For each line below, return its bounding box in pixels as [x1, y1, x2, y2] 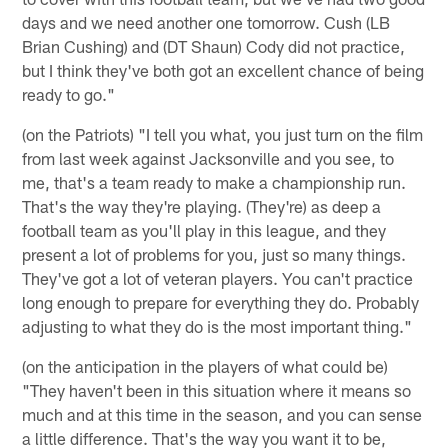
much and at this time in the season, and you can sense [22, 403, 423, 424]
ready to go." [22, 83, 116, 104]
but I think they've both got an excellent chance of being [22, 59, 425, 80]
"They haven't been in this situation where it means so [22, 379, 412, 400]
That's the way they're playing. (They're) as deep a [22, 195, 382, 216]
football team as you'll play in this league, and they [22, 219, 387, 240]
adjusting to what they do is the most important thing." [22, 315, 413, 336]
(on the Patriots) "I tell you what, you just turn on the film [22, 123, 424, 144]
